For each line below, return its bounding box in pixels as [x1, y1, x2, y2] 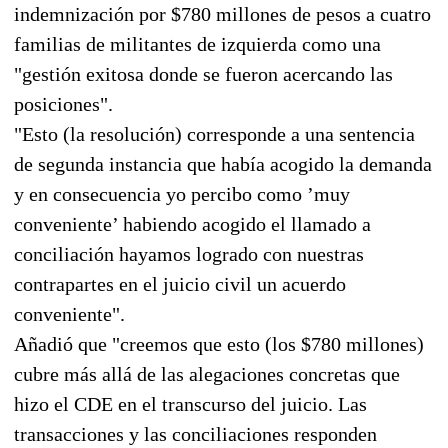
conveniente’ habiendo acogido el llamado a [14, 212, 371, 235]
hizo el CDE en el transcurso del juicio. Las [14, 392, 367, 415]
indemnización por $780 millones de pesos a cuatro [14, 2, 431, 25]
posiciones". [14, 92, 113, 115]
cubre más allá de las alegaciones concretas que [14, 362, 400, 385]
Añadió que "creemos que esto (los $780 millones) [14, 332, 424, 355]
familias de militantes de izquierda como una [14, 32, 381, 55]
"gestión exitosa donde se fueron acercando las [14, 62, 393, 85]
